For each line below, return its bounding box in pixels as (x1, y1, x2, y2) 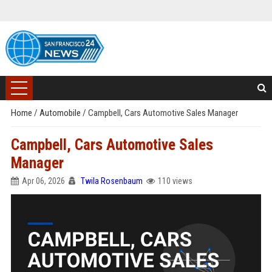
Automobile (39, 107, 83, 118)
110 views (157, 176, 192, 186)
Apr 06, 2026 (21, 176, 65, 186)
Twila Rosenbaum (80, 176, 143, 186)
